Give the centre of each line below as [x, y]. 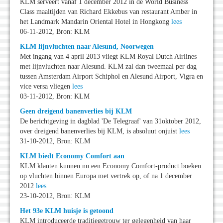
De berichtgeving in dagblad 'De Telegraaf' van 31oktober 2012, [111, 121]
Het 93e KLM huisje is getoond [67, 211]
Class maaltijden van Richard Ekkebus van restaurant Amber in [109, 12]
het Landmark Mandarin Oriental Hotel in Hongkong [96, 22]
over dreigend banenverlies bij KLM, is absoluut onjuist [100, 131]
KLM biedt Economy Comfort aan [72, 156]
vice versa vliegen [46, 87]
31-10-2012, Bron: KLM [55, 141]
